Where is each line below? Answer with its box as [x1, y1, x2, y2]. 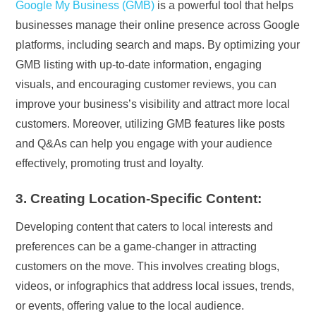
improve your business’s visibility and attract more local [16, 97, 291, 110]
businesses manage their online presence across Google [16, 18, 300, 31]
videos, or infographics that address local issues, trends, [16, 279, 295, 292]
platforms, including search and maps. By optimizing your [16, 38, 300, 51]
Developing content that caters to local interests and [16, 220, 274, 233]
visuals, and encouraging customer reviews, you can [16, 78, 277, 90]
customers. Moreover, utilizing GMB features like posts [16, 117, 286, 130]
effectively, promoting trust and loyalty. [16, 157, 205, 169]
